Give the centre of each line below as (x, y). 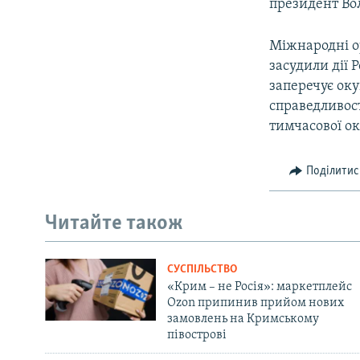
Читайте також (114, 224)
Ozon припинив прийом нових (255, 303)
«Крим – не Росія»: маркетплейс (259, 286)
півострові (196, 335)
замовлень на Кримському (243, 319)
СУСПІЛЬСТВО (202, 269)
